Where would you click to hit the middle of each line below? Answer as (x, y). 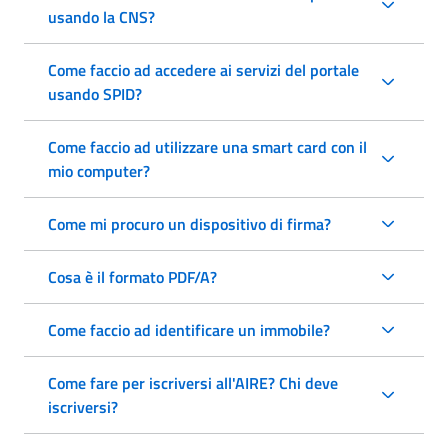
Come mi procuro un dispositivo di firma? (189, 223)
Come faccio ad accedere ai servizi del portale (203, 69)
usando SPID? (95, 93)
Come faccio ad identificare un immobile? (189, 329)
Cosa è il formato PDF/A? (132, 276)
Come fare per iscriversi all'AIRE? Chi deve (193, 382)
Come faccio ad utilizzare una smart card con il (207, 146)
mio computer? (99, 170)
